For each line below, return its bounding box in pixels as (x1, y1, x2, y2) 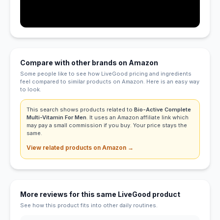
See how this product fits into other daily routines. (20, 201, 158, 209)
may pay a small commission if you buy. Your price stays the (27, 121, 187, 129)
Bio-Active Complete (134, 106, 191, 113)
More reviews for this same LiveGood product (20, 190, 180, 198)
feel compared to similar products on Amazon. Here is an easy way (20, 78, 199, 85)
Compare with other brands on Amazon (20, 58, 158, 67)
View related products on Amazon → (27, 143, 134, 151)
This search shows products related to (27, 106, 134, 113)
